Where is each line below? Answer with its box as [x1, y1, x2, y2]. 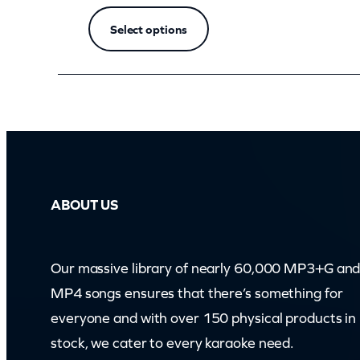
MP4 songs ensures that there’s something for [51, 284, 343, 301]
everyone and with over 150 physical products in [51, 309, 357, 326]
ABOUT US [51, 197, 119, 214]
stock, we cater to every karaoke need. [51, 334, 294, 351]
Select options [109, 22, 187, 36]
